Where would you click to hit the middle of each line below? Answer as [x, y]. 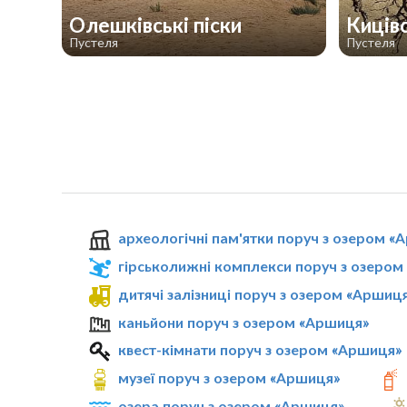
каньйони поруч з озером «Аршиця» [244, 322]
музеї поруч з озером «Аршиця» [229, 378]
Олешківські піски [157, 25]
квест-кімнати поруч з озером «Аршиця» [260, 350]
